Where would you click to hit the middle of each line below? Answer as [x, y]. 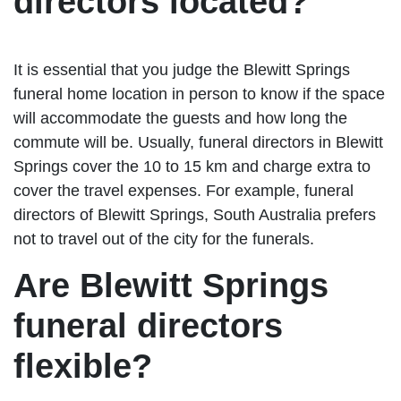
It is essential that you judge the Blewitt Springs [182, 69]
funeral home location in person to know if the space [199, 94]
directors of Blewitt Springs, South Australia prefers [195, 214]
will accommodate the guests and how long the [180, 118]
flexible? [83, 366]
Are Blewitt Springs [171, 285]
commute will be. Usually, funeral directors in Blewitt [198, 142]
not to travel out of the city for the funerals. [164, 239]
